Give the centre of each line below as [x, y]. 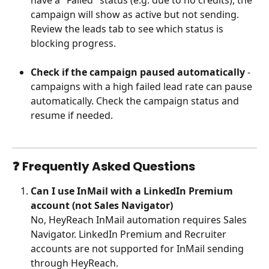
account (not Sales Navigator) [102, 205]
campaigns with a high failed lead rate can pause [143, 87]
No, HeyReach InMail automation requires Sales [140, 219]
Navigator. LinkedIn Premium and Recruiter [130, 234]
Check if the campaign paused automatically [138, 72]
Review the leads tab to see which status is [128, 29]
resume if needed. [72, 116]
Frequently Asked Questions [109, 166]
